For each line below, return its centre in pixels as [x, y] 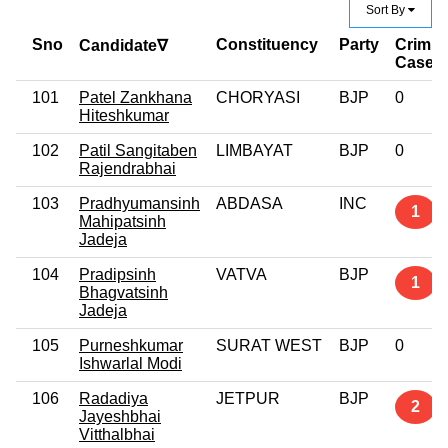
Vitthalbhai [117, 434]
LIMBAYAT [254, 150]
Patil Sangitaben [138, 150]
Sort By [387, 9]
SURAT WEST [269, 345]
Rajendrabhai [127, 168]
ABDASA [249, 203]
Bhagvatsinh [123, 292]
